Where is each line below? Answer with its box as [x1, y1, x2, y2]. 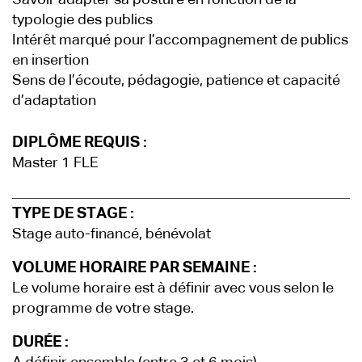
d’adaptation [12, 94, 96, 108]
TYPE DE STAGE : [12, 206, 134, 221]
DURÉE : [12, 335, 69, 350]
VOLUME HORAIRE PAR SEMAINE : [12, 260, 257, 276]
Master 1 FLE [12, 156, 99, 170]
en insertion [12, 53, 89, 68]
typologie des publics [12, 13, 153, 27]
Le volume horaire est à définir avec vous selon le [12, 281, 334, 296]
